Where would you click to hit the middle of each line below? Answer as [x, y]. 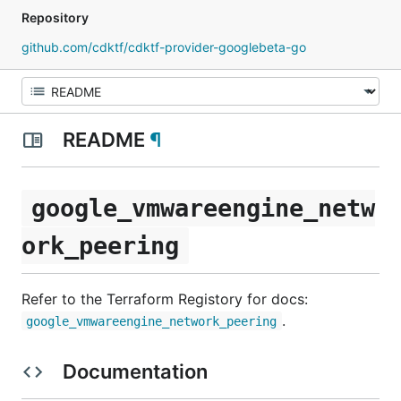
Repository [55, 17]
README [103, 140]
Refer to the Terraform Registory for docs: [165, 299]
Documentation [135, 371]
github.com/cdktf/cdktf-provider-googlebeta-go [164, 47]
